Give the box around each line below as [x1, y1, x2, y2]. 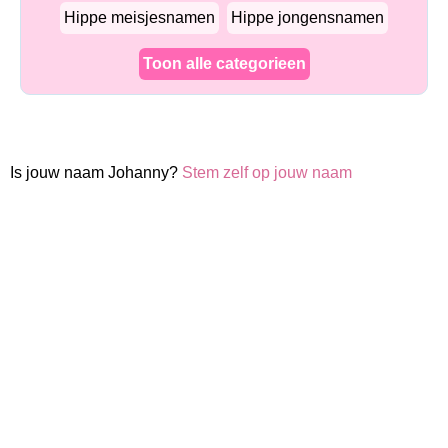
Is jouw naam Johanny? [10, 164, 182, 181]
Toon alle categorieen [142, 55, 306, 72]
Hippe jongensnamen [231, 9, 384, 26]
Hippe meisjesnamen [64, 9, 215, 26]
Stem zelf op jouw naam [182, 164, 352, 181]
